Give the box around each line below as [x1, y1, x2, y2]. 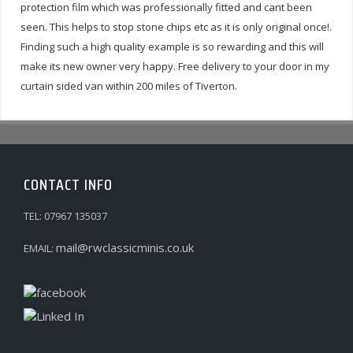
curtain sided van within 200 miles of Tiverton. [20, 78, 237, 93]
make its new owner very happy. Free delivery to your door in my [20, 58, 329, 73]
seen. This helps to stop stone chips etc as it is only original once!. [20, 19, 332, 34]
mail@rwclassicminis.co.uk [56, 239, 194, 255]
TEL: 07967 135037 [24, 208, 107, 223]
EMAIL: [24, 240, 56, 255]
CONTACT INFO [24, 171, 113, 197]
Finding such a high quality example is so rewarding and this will [20, 39, 324, 54]
